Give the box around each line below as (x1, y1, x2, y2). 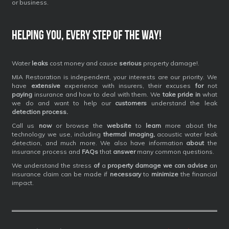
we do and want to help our (12, 99, 116, 107)
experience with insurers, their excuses (60, 82, 195, 90)
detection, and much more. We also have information (12, 139, 187, 147)
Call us (12, 122, 39, 130)
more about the (161, 122, 217, 130)
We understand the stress (12, 162, 94, 170)
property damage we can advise (107, 162, 208, 170)
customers (115, 99, 147, 107)
